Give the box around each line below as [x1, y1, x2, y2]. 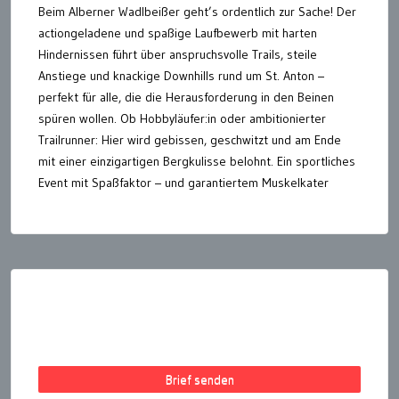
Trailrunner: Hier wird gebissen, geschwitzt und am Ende [38, 132, 341, 149]
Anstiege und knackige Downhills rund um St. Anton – [38, 68, 324, 85]
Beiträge [10, 286, 82, 314]
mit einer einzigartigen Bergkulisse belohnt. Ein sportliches [38, 153, 355, 170]
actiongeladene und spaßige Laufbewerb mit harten [38, 25, 317, 42]
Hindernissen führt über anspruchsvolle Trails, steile [38, 46, 317, 63]
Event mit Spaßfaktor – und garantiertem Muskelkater [38, 175, 329, 191]
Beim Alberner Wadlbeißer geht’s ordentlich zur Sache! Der [38, 4, 356, 20]
